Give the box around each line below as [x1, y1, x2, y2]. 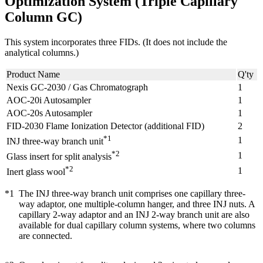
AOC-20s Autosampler [6, 108, 92, 118]
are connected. [19, 231, 72, 241]
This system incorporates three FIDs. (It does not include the [5, 37, 227, 47]
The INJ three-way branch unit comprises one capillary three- [19, 188, 245, 198]
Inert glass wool [6, 167, 65, 177]
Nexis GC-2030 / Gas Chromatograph [6, 82, 148, 92]
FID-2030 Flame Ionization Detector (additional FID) [6, 121, 204, 131]
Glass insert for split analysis [6, 151, 112, 162]
